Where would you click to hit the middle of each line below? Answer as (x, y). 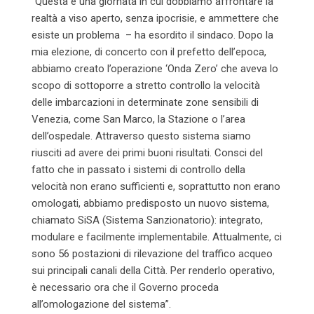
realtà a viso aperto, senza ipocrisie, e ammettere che (155, 18)
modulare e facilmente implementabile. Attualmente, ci (157, 237)
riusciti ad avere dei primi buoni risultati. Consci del (147, 152)
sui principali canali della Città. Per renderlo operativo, (153, 270)
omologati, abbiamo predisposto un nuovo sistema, (150, 203)
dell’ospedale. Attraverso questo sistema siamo (141, 136)
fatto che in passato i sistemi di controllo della (138, 169)
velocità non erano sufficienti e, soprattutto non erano (156, 186)
